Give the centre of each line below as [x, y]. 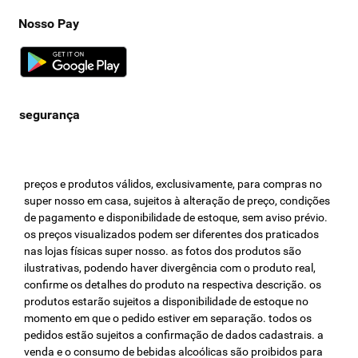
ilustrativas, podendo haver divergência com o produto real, [170, 268]
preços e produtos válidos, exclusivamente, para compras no [173, 184]
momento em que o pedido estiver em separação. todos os [168, 318]
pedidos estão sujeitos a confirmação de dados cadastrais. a [174, 335]
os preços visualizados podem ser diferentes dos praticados [172, 234]
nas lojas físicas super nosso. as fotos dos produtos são [163, 251]
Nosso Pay [49, 24]
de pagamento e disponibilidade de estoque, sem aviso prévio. [176, 217]
